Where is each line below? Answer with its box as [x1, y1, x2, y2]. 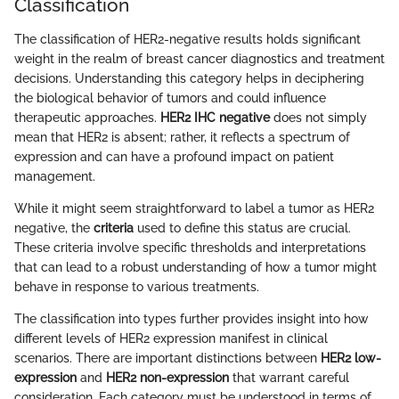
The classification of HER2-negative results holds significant [14, 31, 361, 46]
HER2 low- [321, 350, 381, 365]
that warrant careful [229, 370, 349, 385]
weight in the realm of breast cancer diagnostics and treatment [14, 51, 385, 66]
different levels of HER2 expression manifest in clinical [14, 330, 328, 346]
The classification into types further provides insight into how [14, 311, 369, 326]
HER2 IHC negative [160, 110, 270, 125]
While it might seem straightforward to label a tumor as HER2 [14, 200, 374, 216]
